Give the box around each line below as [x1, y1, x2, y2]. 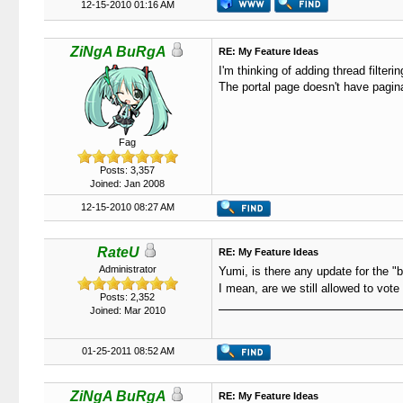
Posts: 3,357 [100, 165, 155, 175]
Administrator [98, 264, 157, 274]
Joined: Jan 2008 [90, 178, 165, 189]
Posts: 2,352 [100, 291, 155, 302]
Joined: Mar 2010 [89, 305, 166, 316]
